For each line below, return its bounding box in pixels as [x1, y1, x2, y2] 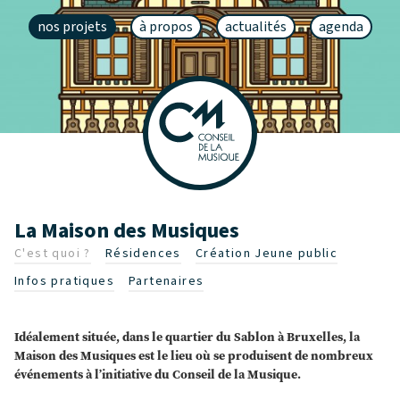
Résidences [104, 245, 181, 263]
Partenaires [129, 272, 204, 291]
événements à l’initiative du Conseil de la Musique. [14, 366, 301, 384]
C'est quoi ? [14, 245, 91, 263]
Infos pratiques [14, 272, 114, 291]
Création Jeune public [195, 245, 338, 263]
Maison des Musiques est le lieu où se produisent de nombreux [14, 347, 373, 365]
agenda [318, 17, 363, 37]
